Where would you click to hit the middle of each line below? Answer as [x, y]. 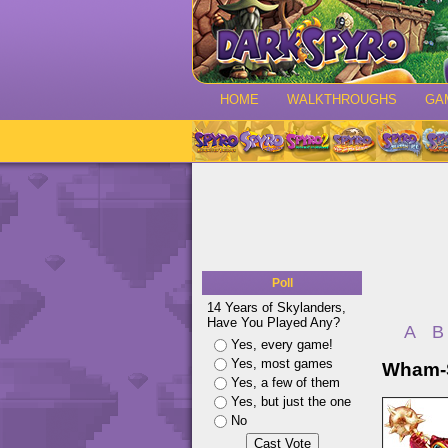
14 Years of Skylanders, [276, 307]
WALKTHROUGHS [342, 99]
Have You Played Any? [273, 322]
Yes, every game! [282, 344]
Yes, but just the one [291, 401]
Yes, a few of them [285, 382]
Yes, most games [282, 363]
